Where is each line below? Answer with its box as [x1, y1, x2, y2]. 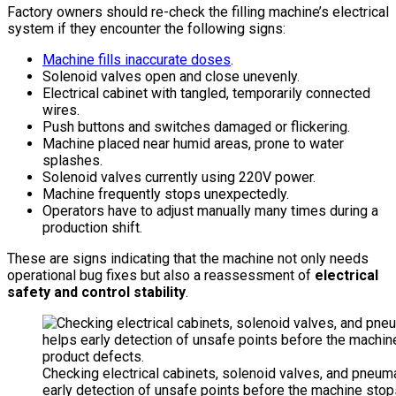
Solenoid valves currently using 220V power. [42, 168, 316, 186]
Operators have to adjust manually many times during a [42, 202, 378, 219]
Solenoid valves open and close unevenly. [42, 67, 300, 85]
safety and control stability [7, 283, 186, 301]
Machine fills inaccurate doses [42, 50, 231, 68]
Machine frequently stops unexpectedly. [42, 185, 289, 202]
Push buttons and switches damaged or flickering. [42, 118, 350, 135]
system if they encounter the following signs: [7, 19, 286, 37]
